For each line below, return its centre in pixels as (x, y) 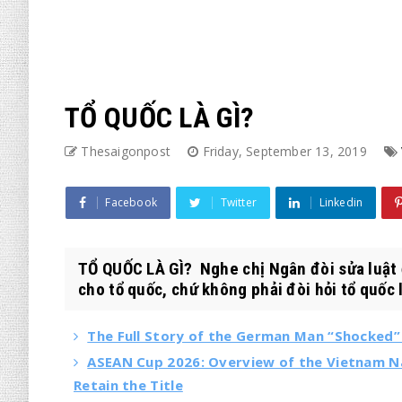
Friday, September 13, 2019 (287, 151)
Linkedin (341, 202)
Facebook (131, 202)
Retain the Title (128, 385)
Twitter (239, 202)
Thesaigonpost (126, 151)
